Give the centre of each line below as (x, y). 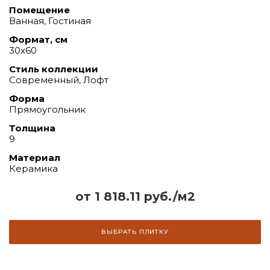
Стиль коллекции (54, 69)
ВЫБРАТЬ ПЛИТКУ (135, 231)
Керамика (33, 168)
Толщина (32, 128)
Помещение (39, 10)
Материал (35, 157)
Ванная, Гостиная (50, 20)
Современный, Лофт (59, 80)
